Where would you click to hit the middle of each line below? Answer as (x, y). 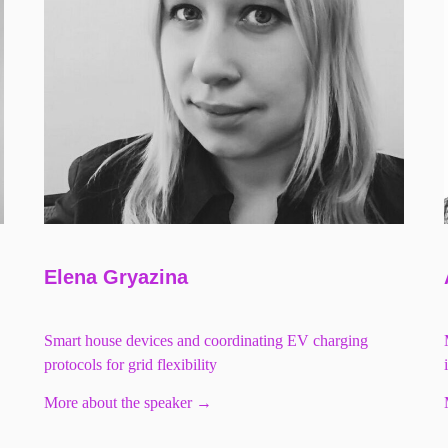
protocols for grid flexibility (130, 364)
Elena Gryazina (116, 277)
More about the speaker (118, 402)
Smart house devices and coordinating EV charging (206, 340)
